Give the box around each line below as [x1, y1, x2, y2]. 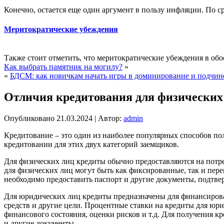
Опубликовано [4, 113, 54, 122]
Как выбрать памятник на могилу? [4, 62, 122, 71]
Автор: [98, 113, 121, 122]
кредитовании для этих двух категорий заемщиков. [4, 139, 179, 148]
